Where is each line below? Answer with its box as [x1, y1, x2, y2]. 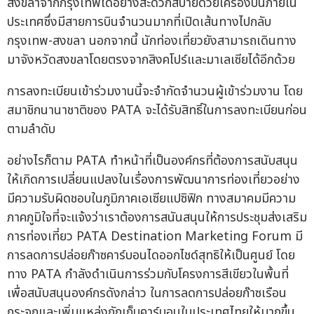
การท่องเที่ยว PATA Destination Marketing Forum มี [7, 227, 303, 247]
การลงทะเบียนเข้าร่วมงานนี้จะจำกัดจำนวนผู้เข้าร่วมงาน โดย [7, 82, 303, 102]
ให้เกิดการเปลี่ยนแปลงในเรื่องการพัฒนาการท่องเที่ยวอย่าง [7, 170, 300, 190]
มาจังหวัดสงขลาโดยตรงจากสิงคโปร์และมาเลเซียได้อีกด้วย [7, 50, 295, 70]
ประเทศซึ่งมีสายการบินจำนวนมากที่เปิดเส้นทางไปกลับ [7, 13, 271, 32]
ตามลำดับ [7, 120, 55, 139]
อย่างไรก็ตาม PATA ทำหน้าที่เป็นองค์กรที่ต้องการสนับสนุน [7, 151, 298, 171]
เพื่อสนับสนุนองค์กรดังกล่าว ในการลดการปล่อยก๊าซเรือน [7, 284, 287, 303]
